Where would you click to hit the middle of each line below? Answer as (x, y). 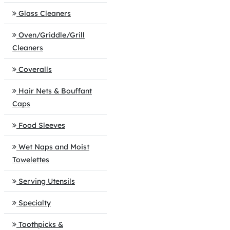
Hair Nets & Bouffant (55, 91)
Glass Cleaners (45, 13)
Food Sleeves (42, 125)
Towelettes (31, 160)
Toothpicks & (41, 224)
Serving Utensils (47, 181)
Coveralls (35, 69)
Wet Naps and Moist (54, 147)
